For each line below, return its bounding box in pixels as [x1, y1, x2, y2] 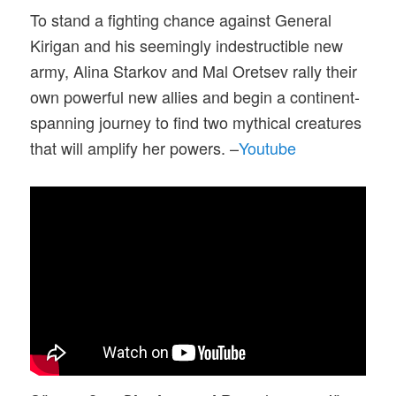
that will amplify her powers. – [30, 136, 240, 160]
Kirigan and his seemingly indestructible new [30, 34, 344, 57]
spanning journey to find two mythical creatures [30, 110, 362, 134]
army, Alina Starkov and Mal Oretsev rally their [30, 59, 358, 83]
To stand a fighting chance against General [30, 8, 332, 32]
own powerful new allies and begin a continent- [30, 85, 361, 109]
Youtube [239, 136, 297, 160]
